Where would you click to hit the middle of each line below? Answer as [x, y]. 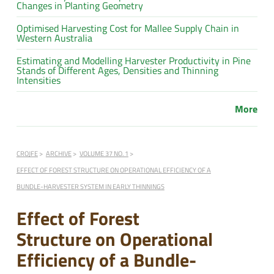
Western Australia [54, 38]
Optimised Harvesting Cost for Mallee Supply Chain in [128, 28]
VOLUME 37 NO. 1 [104, 153]
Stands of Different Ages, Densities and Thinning [117, 70]
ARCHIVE [58, 153]
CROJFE [27, 153]
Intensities [38, 80]
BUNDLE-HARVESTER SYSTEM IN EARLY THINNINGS [90, 186]
